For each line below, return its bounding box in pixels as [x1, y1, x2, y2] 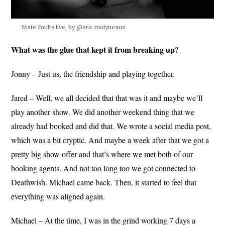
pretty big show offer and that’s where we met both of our [11, 148, 193, 159]
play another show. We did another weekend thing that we [11, 106, 195, 117]
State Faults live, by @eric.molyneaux [21, 23, 126, 31]
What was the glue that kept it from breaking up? [11, 43, 179, 55]
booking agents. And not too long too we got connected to [11, 162, 196, 173]
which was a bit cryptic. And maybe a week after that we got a [11, 134, 209, 145]
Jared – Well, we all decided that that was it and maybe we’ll [11, 92, 203, 103]
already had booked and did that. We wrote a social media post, [11, 120, 211, 131]
